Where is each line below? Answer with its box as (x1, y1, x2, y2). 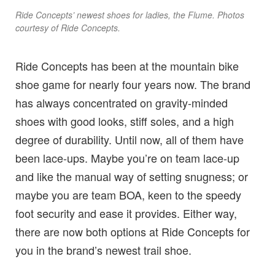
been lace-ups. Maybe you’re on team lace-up (15, 149, 239, 166)
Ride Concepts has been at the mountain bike (15, 57, 239, 74)
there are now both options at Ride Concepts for (15, 223, 250, 239)
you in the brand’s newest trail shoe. (15, 241, 192, 258)
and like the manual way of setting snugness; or (15, 168, 248, 184)
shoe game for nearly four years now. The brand (15, 76, 250, 92)
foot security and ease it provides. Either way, (15, 204, 237, 221)
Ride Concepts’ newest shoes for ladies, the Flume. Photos (15, 8, 244, 21)
